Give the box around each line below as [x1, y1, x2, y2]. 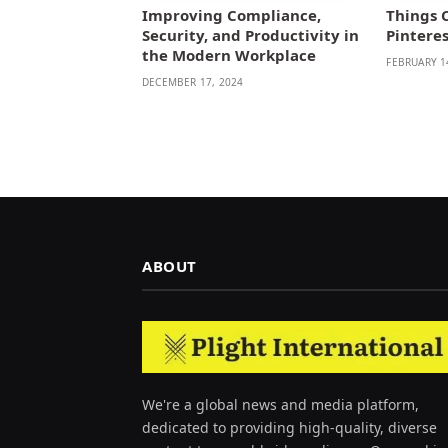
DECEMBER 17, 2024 [142, 74, 244, 89]
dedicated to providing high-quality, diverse [142, 418, 437, 438]
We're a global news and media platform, [142, 395, 419, 415]
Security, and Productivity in [142, 24, 359, 45]
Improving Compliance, [142, 4, 321, 25]
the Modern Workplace [142, 44, 316, 65]
